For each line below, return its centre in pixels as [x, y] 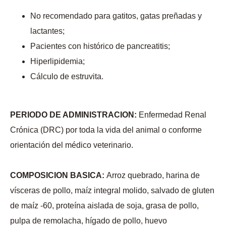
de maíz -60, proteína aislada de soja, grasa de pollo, [104, 206]
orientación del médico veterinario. [72, 145]
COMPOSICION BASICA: [58, 176]
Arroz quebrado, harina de [153, 176]
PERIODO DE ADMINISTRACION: [74, 115]
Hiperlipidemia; [58, 62]
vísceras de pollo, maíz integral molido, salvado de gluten [112, 191]
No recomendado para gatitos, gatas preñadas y [116, 16]
